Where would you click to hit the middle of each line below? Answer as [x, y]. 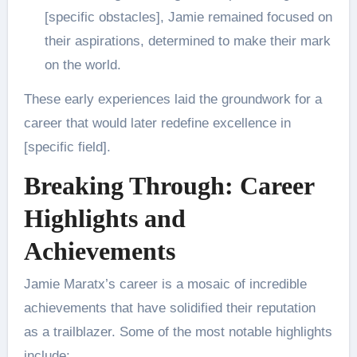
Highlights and [104, 218]
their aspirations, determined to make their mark [187, 41]
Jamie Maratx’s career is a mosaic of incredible [165, 284]
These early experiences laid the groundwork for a [173, 99]
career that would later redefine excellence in [157, 123]
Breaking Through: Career [169, 185]
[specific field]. [67, 147]
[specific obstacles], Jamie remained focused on [188, 17]
